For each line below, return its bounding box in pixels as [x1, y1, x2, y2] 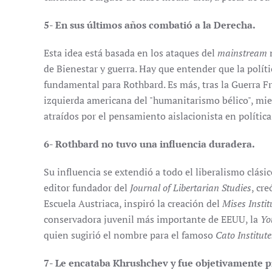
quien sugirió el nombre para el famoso [44, 228, 216, 242]
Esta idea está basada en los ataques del [44, 46, 217, 59]
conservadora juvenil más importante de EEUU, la [44, 212, 260, 226]
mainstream [217, 46, 267, 59]
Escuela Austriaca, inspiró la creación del [44, 197, 222, 210]
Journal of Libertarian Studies [130, 181, 251, 194]
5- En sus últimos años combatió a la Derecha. [44, 18, 256, 32]
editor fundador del [44, 181, 130, 194]
